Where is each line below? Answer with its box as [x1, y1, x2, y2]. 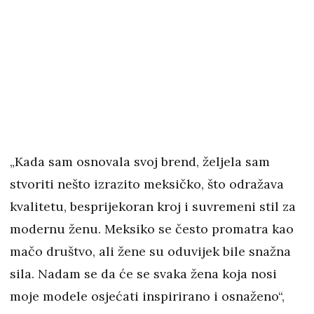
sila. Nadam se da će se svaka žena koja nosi [10, 266, 277, 282]
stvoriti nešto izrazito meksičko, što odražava [10, 176, 284, 193]
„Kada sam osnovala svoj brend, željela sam [10, 153, 270, 170]
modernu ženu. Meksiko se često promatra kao [10, 221, 294, 238]
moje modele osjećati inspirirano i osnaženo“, [10, 288, 285, 305]
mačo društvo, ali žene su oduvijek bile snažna [10, 243, 291, 260]
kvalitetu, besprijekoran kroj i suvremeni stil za [10, 198, 296, 215]
